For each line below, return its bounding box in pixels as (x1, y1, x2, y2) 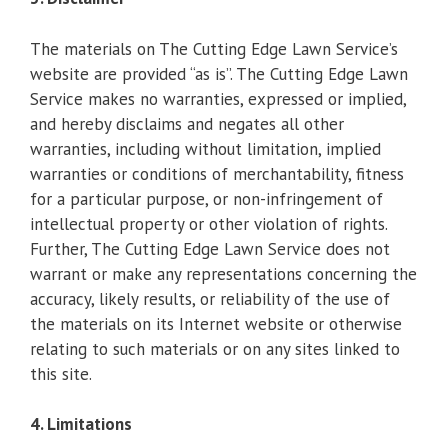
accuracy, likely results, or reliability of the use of (30, 287, 390, 310)
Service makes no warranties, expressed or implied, (30, 87, 406, 110)
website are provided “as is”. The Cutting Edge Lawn (30, 62, 408, 85)
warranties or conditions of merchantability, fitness (30, 162, 404, 185)
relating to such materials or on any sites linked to (30, 337, 400, 360)
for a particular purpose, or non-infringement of (30, 187, 383, 210)
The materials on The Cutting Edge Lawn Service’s (30, 37, 398, 60)
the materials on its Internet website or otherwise (30, 312, 402, 335)
